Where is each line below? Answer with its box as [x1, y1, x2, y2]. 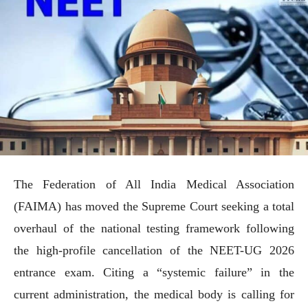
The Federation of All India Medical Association [14, 177, 294, 191]
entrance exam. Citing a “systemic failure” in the [14, 265, 294, 279]
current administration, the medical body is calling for [14, 287, 294, 301]
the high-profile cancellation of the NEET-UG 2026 [14, 243, 294, 257]
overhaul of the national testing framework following [14, 221, 294, 235]
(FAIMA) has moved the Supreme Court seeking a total [14, 199, 294, 213]
